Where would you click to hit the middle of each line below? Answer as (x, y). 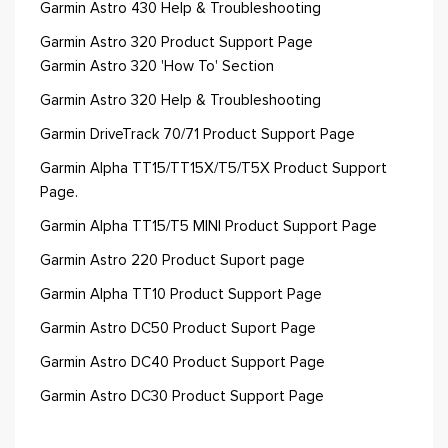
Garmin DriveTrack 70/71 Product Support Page (197, 134)
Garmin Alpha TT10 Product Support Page (181, 294)
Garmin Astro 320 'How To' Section (157, 66)
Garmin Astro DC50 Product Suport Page (178, 328)
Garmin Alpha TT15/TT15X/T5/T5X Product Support (213, 168)
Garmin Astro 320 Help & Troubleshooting (180, 100)
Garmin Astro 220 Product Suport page (172, 260)
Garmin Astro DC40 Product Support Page (182, 362)
